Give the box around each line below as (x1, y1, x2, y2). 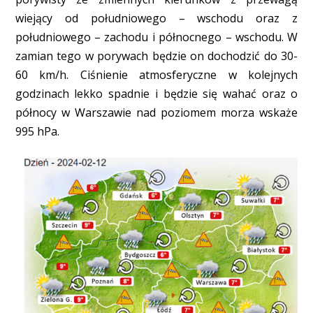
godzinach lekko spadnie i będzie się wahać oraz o (15, 86, 298, 102)
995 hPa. (15, 124, 59, 140)
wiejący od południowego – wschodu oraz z (15, 10, 298, 27)
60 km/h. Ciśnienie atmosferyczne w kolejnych (15, 67, 298, 83)
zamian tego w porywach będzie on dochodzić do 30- (15, 48, 298, 64)
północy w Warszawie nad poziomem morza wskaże (15, 105, 298, 121)
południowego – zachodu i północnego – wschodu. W (15, 29, 298, 45)
